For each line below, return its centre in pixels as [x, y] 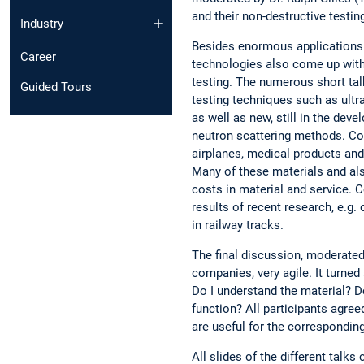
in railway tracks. [241, 225]
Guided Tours [56, 87]
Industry [42, 23]
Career [38, 56]
